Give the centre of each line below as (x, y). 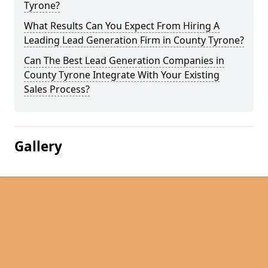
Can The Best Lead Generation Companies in (124, 60)
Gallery (38, 146)
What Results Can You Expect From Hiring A (122, 26)
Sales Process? (57, 89)
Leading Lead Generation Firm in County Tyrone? (134, 40)
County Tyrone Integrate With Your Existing (122, 75)
